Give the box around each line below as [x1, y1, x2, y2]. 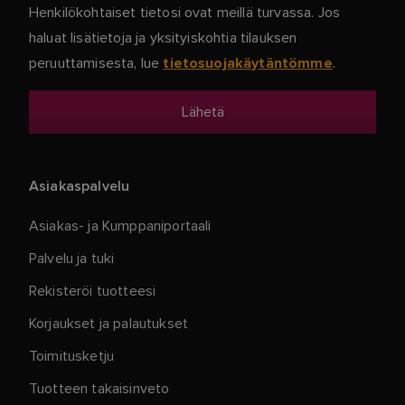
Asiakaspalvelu [29, 175, 130, 196]
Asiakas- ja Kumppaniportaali [29, 217, 212, 234]
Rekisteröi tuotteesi [29, 282, 156, 299]
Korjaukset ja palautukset [29, 315, 188, 332]
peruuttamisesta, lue [29, 54, 164, 71]
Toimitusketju [29, 347, 115, 364]
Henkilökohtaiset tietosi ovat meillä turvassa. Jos [29, 4, 341, 21]
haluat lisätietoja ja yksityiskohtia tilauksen [29, 29, 297, 46]
